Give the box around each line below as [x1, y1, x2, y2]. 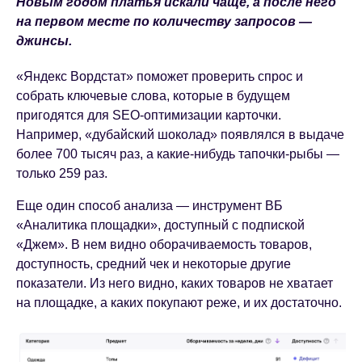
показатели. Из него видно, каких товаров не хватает [16, 276, 333, 291]
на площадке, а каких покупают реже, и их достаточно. [16, 296, 342, 310]
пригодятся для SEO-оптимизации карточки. [16, 108, 281, 123]
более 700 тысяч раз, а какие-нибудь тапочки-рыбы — [16, 147, 339, 162]
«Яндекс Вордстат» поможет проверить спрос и [16, 69, 303, 84]
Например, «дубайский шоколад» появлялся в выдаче [16, 128, 344, 142]
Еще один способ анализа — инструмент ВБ [16, 199, 283, 213]
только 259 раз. [16, 166, 107, 181]
